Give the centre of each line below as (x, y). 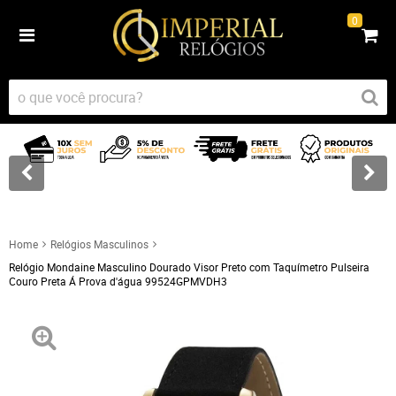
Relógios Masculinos (99, 244)
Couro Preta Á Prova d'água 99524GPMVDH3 (118, 281)
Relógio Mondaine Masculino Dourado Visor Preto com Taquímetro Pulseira (189, 267)
